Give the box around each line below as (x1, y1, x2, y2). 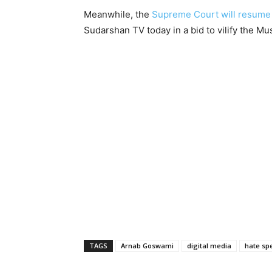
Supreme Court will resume (152, 8, 271, 20)
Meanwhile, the (84, 8, 152, 20)
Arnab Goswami (121, 240, 174, 250)
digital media (187, 240, 231, 250)
